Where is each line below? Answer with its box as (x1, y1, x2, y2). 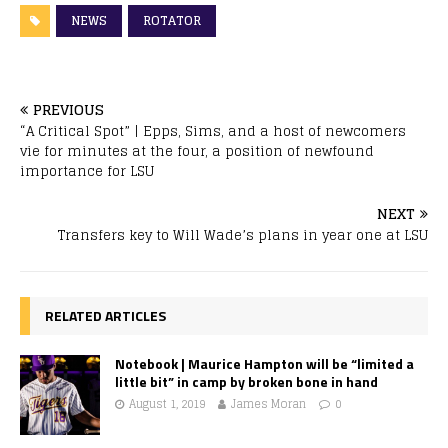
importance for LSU (20, 159, 154, 183)
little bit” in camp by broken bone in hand (115, 370, 378, 392)
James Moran (231, 393, 306, 414)
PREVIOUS (33, 96, 104, 122)
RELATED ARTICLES (45, 304, 166, 326)
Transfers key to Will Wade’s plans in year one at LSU (58, 223, 428, 247)
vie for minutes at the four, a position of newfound (20, 139, 374, 163)
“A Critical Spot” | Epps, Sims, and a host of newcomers (20, 119, 406, 143)
